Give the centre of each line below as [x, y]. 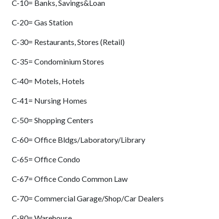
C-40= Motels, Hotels [48, 81]
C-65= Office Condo [46, 159]
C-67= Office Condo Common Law [70, 179]
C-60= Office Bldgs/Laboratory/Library [78, 140]
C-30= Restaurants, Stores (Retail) [68, 42]
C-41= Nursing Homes [49, 101]
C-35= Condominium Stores [58, 62]
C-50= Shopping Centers [53, 120]
